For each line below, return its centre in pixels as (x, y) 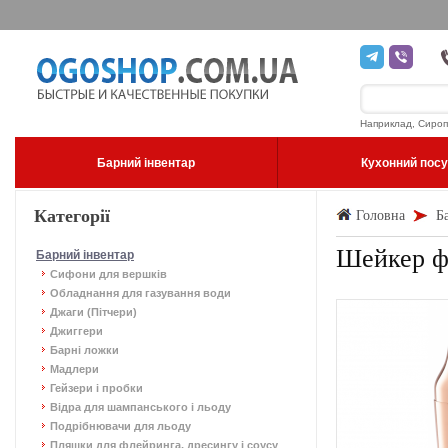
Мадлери (74, 369)
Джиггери (76, 331)
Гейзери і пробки (96, 388)
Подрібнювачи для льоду (120, 426)
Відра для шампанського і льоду (140, 407)
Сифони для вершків (108, 274)
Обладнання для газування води (140, 293)
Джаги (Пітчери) (93, 312)
